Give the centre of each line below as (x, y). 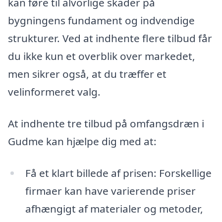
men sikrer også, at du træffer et (87, 74)
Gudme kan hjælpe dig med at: (82, 141)
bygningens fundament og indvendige (101, 21)
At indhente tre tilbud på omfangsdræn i (106, 123)
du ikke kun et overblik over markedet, (102, 56)
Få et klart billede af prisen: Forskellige (118, 173)
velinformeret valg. (54, 92)
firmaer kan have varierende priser (110, 191)
